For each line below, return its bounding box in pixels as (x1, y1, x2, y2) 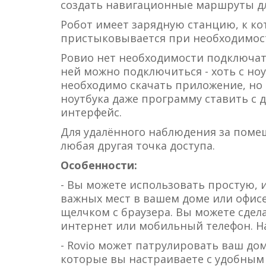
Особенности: (61, 158, 137, 172)
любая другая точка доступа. (61, 138, 215, 153)
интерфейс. (61, 105, 125, 119)
